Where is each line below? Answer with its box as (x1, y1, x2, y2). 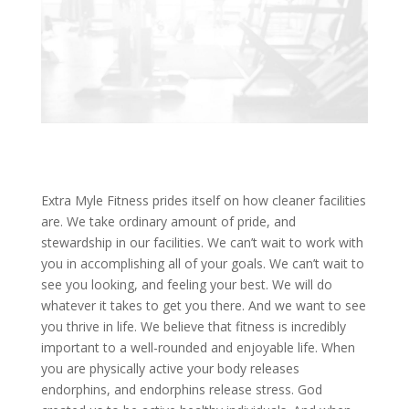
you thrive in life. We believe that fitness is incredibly (40, 318, 346, 335)
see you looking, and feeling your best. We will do (40, 276, 332, 293)
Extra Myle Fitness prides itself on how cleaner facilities (40, 192, 366, 209)
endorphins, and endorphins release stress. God (40, 381, 322, 398)
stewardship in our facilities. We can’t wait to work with (40, 234, 363, 251)
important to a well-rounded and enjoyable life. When (40, 339, 355, 356)
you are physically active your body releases (40, 360, 299, 377)
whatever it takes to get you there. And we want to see (40, 297, 366, 314)
